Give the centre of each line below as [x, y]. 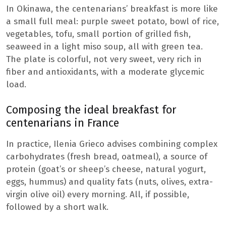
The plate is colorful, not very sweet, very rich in [104, 60]
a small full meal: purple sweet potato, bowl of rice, [112, 22]
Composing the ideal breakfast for [91, 110]
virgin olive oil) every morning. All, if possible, [98, 195]
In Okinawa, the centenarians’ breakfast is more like [112, 9]
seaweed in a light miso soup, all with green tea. [104, 47]
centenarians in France [63, 123]
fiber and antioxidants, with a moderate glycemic [105, 72]
